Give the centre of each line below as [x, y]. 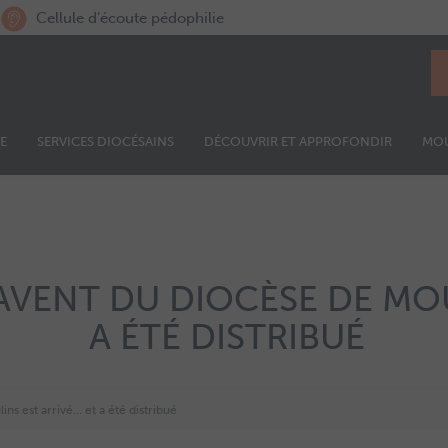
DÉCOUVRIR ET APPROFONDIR [297, 141]
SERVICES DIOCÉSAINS [105, 141]
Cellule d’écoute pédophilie [128, 18]
